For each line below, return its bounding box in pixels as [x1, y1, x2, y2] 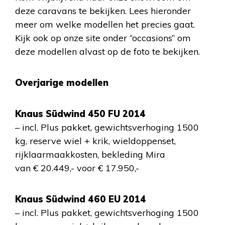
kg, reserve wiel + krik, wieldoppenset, [15, 135, 176, 147]
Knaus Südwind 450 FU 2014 [15, 108, 146, 120]
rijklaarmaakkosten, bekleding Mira [15, 149, 165, 160]
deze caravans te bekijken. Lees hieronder [15, 5, 191, 17]
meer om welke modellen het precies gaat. [15, 19, 195, 30]
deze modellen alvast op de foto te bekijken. [15, 46, 200, 57]
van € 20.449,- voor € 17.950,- [15, 162, 139, 174]
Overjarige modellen [15, 77, 108, 88]
